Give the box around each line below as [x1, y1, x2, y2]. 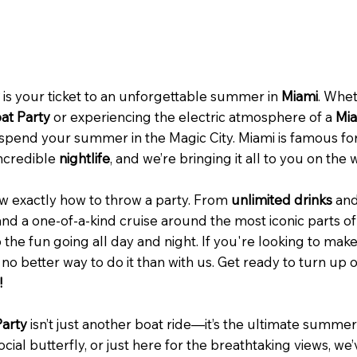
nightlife [59, 149, 110, 167]
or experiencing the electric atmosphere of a [50, 108, 335, 125]
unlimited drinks [231, 190, 332, 208]
